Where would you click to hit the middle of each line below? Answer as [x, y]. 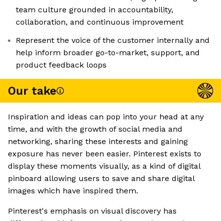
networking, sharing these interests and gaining [98, 142]
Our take [32, 91]
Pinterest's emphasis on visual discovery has [92, 211]
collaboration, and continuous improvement [100, 22]
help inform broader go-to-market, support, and [108, 53]
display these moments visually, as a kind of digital [104, 166]
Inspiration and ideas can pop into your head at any [106, 117]
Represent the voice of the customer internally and [113, 40]
